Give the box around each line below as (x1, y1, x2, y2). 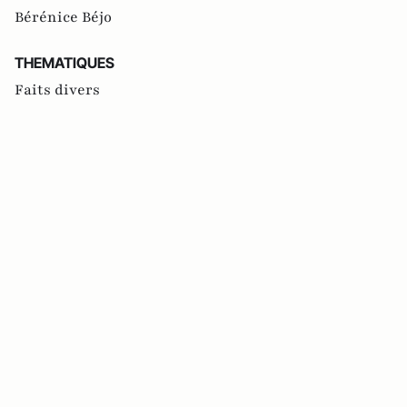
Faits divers (15, 80, 100, 101)
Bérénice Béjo (15, 7, 112, 28)
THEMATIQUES (15, 54, 114, 73)
